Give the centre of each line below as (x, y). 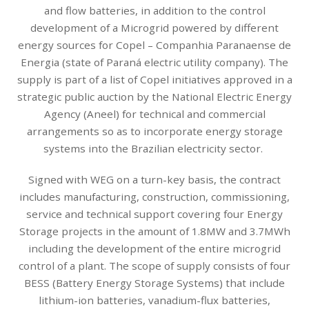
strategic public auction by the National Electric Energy (154, 96)
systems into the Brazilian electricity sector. (154, 148)
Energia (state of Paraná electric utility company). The (154, 62)
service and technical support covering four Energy (154, 213)
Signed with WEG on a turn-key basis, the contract (154, 179)
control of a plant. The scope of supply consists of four (154, 265)
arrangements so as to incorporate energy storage (154, 131)
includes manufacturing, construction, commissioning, (154, 196)
